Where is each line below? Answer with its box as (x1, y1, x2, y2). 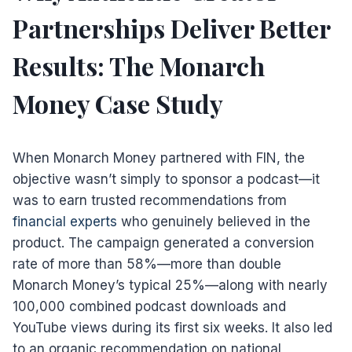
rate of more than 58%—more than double (13, 255, 281, 272)
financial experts (13, 213, 117, 229)
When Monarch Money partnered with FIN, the (13, 149, 305, 166)
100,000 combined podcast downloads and (13, 298, 286, 314)
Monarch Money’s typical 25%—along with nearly (13, 277, 328, 293)
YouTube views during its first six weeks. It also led (13, 319, 332, 335)
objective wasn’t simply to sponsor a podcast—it (13, 170, 320, 187)
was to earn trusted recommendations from (13, 192, 287, 208)
